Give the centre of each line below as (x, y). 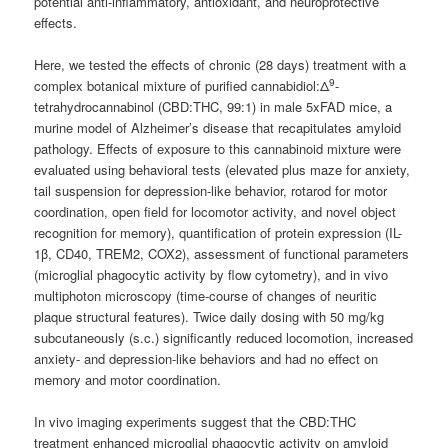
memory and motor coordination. (128, 380)
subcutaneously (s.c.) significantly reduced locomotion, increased (224, 338)
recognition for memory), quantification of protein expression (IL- (218, 233)
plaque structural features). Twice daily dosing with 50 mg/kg (209, 317)
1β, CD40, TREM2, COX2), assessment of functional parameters (222, 254)
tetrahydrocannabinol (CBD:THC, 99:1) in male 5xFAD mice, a (213, 107)
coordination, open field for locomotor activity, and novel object (215, 212)
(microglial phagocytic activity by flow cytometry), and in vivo (211, 275)
